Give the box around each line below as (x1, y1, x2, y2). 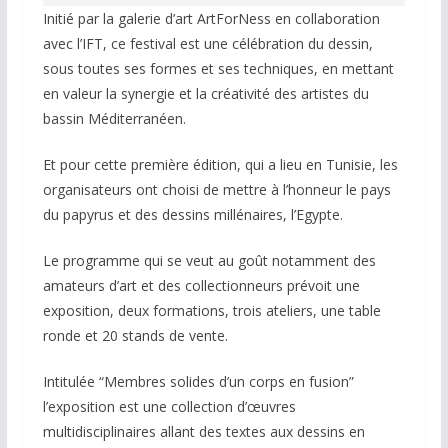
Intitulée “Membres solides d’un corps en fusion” (42, 372, 354, 391)
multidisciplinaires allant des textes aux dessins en (42, 422, 365, 441)
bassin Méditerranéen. (42, 109, 186, 128)
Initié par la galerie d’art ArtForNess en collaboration (42, 9, 380, 28)
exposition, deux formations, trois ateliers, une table (42, 301, 381, 320)
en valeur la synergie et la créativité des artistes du (42, 84, 369, 103)
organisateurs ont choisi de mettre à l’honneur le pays (42, 180, 391, 199)
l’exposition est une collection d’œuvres (42, 397, 296, 416)
